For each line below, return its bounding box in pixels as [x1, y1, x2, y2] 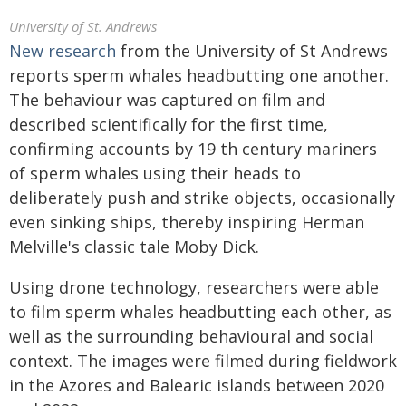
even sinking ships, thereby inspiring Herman [9, 211, 364, 233]
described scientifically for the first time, [9, 113, 328, 135]
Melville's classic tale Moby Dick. [9, 236, 259, 257]
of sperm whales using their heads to [9, 162, 301, 184]
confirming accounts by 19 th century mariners [9, 138, 377, 159]
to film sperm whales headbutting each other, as [9, 301, 391, 323]
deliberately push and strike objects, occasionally [9, 187, 395, 208]
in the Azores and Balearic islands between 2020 [9, 374, 384, 396]
